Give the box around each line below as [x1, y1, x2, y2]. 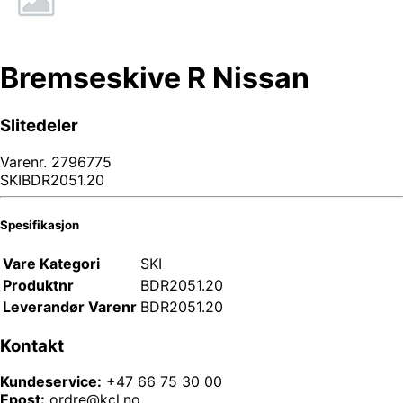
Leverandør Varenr [3, 297, 137, 316]
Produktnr [3, 275, 74, 294]
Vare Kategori [3, 254, 100, 273]
